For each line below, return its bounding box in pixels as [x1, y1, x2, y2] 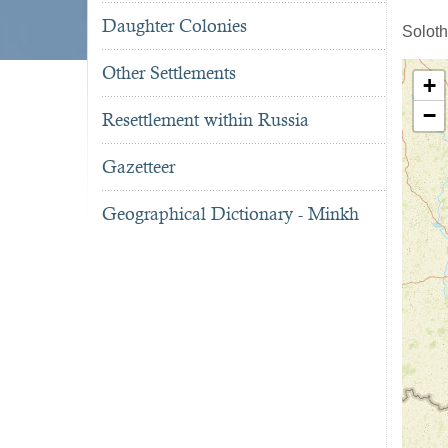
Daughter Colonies [102, 15, 247, 37]
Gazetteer [102, 156, 175, 178]
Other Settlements [102, 62, 236, 84]
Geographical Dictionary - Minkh [102, 203, 359, 225]
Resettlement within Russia [102, 109, 309, 131]
